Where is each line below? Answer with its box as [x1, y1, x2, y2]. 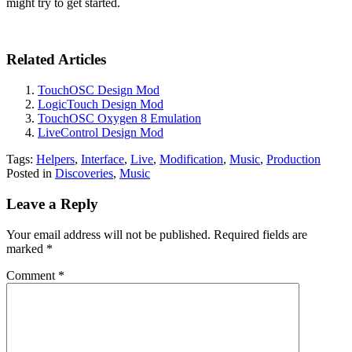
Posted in [6, 167, 55, 181]
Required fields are [214, 227, 307, 241]
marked [6, 241, 46, 255]
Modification [159, 152, 223, 167]
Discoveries [55, 167, 113, 181]
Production [266, 152, 321, 167]
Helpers [36, 152, 75, 167]
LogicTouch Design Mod [38, 97, 163, 112]
